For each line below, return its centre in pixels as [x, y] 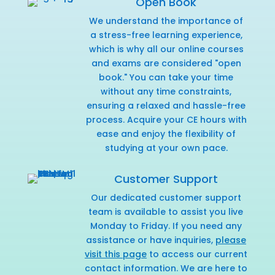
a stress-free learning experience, [166, 35]
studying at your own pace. [166, 148]
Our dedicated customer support [166, 197]
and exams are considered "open [166, 63]
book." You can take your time [166, 77]
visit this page [115, 254]
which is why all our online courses [166, 49]
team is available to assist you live [166, 211]
